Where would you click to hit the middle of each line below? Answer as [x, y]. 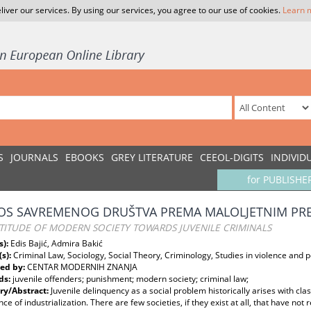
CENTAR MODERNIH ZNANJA [82, 267]
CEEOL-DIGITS [232, 157]
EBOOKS [85, 157]
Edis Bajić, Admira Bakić [57, 243]
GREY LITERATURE [152, 157]
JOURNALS [34, 157]
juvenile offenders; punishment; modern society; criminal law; [131, 279]
